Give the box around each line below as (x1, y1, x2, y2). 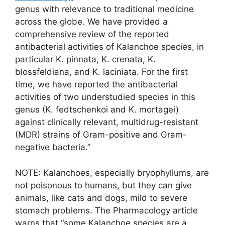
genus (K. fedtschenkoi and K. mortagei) (15, 104, 179, 115)
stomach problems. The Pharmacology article (15, 205, 198, 215)
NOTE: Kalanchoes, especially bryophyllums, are (15, 167, 209, 178)
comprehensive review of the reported (15, 29, 169, 40)
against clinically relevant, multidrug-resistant (15, 117, 198, 128)
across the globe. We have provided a (15, 17, 168, 27)
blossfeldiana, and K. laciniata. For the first (15, 67, 188, 77)
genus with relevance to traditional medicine (15, 4, 194, 15)
